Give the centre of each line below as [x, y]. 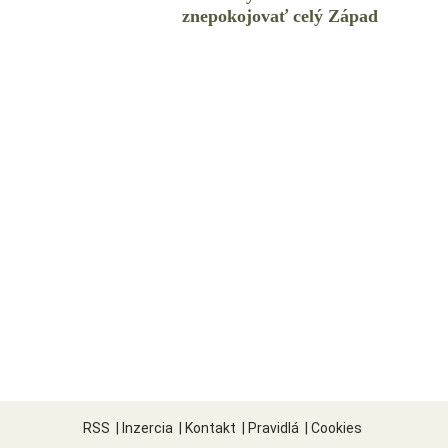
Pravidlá [273, 428]
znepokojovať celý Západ [279, 16]
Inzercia [147, 428]
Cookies [336, 428]
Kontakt [210, 428]
